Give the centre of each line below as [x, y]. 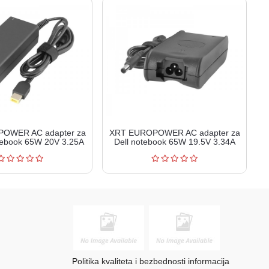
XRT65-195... [174, 150]
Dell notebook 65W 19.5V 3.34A [174, 141]
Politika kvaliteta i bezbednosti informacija [150, 261]
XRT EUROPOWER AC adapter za [174, 132]
